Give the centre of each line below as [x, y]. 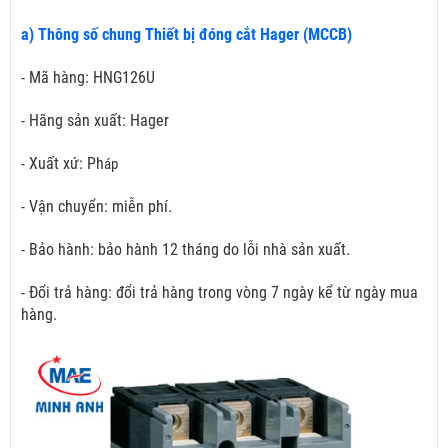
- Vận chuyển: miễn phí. [96, 207]
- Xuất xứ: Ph [62, 164]
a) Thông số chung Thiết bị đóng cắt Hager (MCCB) [186, 35]
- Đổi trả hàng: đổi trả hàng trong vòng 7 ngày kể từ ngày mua [219, 293]
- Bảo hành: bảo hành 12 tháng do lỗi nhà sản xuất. [185, 250]
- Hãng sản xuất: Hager [95, 121]
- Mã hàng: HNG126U [88, 78]
